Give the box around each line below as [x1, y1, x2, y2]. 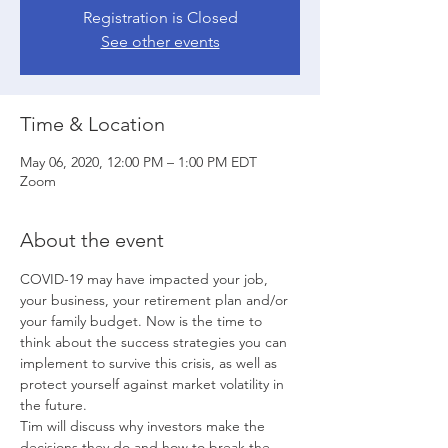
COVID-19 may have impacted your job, [20, 270, 272, 288]
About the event [20, 228, 164, 252]
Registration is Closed [82, 8, 238, 27]
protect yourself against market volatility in [20, 375, 288, 393]
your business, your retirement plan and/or [20, 291, 292, 309]
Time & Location [20, 112, 165, 136]
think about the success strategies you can [20, 333, 291, 351]
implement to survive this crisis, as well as [20, 354, 281, 372]
